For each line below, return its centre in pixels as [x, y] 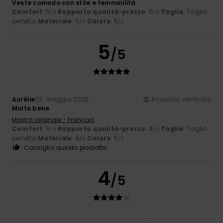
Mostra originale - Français [53, 119]
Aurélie [24, 99]
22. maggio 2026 [62, 99]
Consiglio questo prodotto [65, 147]
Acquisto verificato [181, 99]
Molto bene [31, 108]
